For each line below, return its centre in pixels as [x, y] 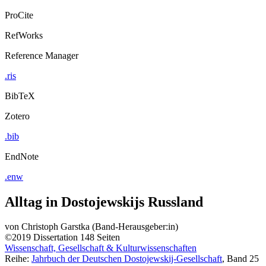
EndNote [22, 156]
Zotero [17, 116]
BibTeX [20, 96]
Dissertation [56, 237]
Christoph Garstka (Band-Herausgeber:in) [100, 227]
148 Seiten [100, 237]
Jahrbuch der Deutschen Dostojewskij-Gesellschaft [127, 259]
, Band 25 [240, 259]
